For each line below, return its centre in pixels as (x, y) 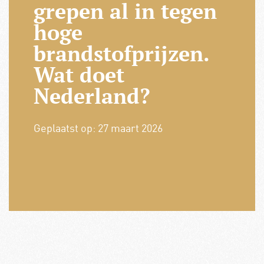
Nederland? (92, 95)
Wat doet (79, 74)
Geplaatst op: (65, 128)
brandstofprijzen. (121, 53)
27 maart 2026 (130, 128)
